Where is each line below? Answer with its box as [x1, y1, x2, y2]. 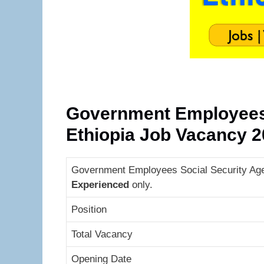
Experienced [71, 179, 129, 190]
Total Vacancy [71, 228, 133, 240]
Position [71, 203, 107, 215]
